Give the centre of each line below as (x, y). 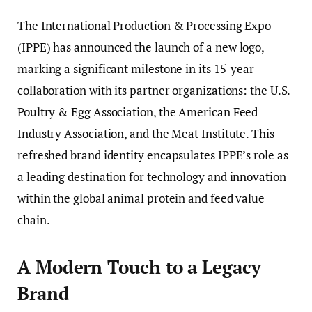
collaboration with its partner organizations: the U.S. (154, 90)
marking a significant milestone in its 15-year (136, 69)
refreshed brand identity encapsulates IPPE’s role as (153, 155)
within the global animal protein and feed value (141, 198)
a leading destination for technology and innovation (152, 177)
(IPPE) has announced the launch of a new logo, (141, 47)
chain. (34, 220)
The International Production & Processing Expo (145, 25)
